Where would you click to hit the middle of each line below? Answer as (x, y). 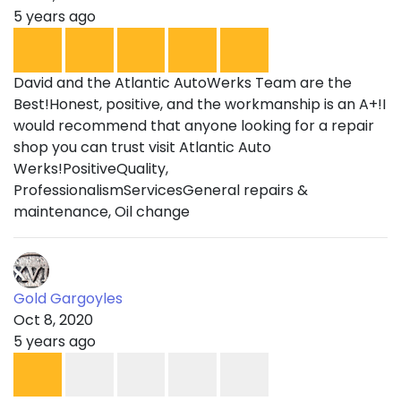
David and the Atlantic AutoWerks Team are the (183, 82)
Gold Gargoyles (68, 298)
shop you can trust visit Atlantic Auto (142, 147)
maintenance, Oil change (102, 211)
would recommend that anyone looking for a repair (194, 125)
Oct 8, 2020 (53, 320)
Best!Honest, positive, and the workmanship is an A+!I (200, 104)
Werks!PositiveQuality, (91, 168)
